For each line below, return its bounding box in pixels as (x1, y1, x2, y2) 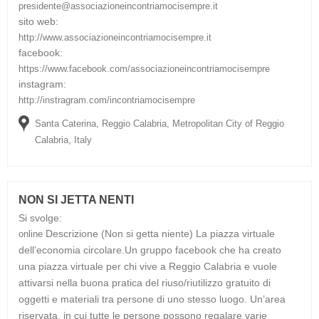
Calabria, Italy (35, 134, 92, 145)
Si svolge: (19, 211, 62, 224)
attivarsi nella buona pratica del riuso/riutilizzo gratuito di (19, 276, 271, 288)
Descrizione (46, 227, 98, 239)
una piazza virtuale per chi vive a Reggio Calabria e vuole (19, 260, 277, 272)
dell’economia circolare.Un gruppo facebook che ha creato (19, 244, 281, 256)
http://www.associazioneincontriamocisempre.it (19, 31, 211, 43)
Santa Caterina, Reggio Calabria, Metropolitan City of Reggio (35, 117, 284, 129)
